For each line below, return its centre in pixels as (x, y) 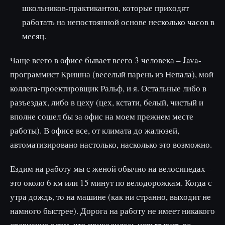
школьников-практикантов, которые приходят (105, 8)
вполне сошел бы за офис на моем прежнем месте (102, 116)
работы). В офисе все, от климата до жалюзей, (95, 130)
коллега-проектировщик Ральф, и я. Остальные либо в (108, 88)
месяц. (34, 36)
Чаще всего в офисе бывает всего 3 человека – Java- (106, 60)
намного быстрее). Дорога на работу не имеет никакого (113, 211)
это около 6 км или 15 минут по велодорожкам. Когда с (111, 183)
